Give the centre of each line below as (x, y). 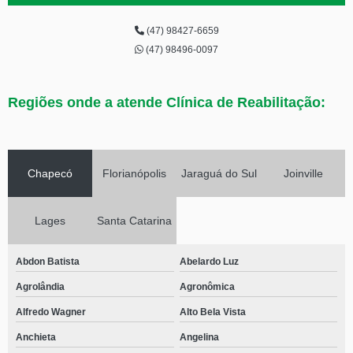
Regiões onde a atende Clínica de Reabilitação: (167, 102)
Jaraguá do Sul (219, 173)
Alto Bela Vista (212, 312)
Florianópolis (134, 173)
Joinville (303, 173)
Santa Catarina (134, 221)
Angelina (199, 337)
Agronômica (207, 287)
